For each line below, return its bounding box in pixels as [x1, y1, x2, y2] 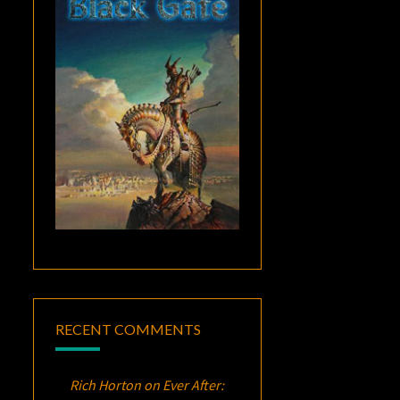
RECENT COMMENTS [55, 321, 202, 338]
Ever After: [162, 376, 225, 395]
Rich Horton [70, 376, 142, 395]
